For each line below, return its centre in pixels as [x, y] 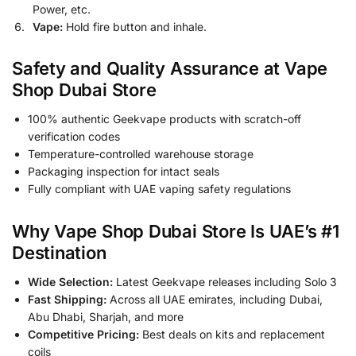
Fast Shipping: [67, 299]
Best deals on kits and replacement [232, 334]
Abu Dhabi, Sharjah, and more [106, 316]
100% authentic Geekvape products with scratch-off [164, 119]
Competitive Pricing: [83, 334]
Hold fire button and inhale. [135, 27]
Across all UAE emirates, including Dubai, [215, 299]
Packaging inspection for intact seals [124, 172]
